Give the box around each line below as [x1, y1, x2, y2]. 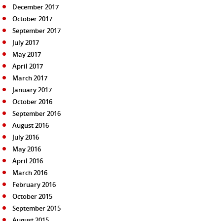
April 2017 [12, 61, 43, 71]
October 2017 [12, 14, 52, 23]
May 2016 [12, 144, 41, 153]
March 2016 [12, 168, 47, 177]
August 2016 [12, 120, 49, 130]
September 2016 [12, 109, 61, 118]
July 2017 [12, 37, 39, 47]
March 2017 [12, 73, 47, 82]
